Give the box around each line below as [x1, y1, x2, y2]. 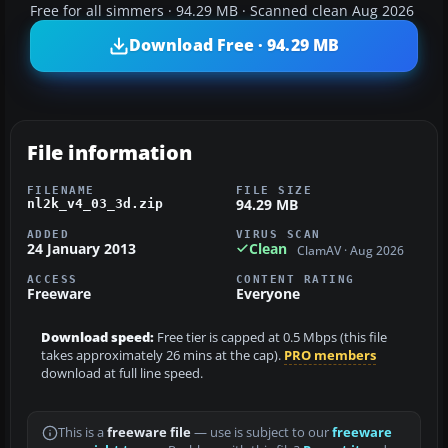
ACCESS [27, 273, 78, 286]
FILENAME [27, 183, 95, 196]
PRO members [284, 347, 376, 365]
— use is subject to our [191, 424, 332, 442]
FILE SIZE [236, 183, 313, 196]
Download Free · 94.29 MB [129, 34, 339, 57]
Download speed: [41, 329, 154, 347]
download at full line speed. [41, 365, 203, 383]
